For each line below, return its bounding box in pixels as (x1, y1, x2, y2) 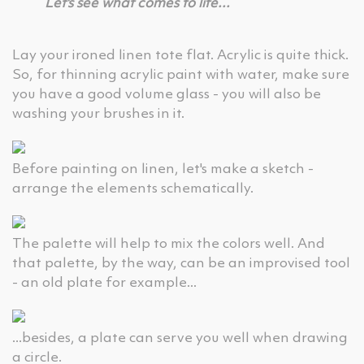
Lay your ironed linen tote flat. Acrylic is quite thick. (12, 49, 349, 63)
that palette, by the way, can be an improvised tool (12, 257, 350, 271)
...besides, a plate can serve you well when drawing (12, 331, 348, 345)
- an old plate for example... (12, 276, 197, 290)
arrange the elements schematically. (12, 182, 253, 196)
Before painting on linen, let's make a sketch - (12, 162, 314, 176)
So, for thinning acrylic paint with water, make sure (12, 68, 349, 82)
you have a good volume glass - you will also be (12, 88, 321, 102)
